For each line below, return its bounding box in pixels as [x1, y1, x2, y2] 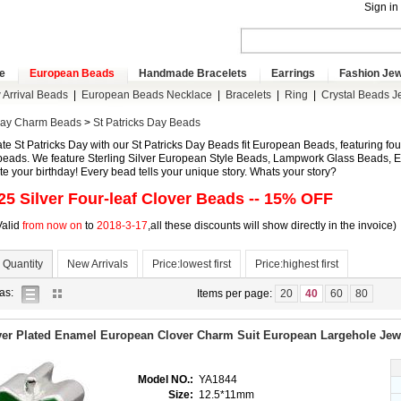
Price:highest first [255, 258, 338, 270]
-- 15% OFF [244, 190, 333, 208]
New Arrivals [67, 258, 128, 270]
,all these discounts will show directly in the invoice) [148, 219, 397, 232]
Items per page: [196, 287, 275, 300]
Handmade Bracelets [139, 67, 247, 80]
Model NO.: [138, 373, 196, 386]
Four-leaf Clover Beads [64, 190, 244, 208]
